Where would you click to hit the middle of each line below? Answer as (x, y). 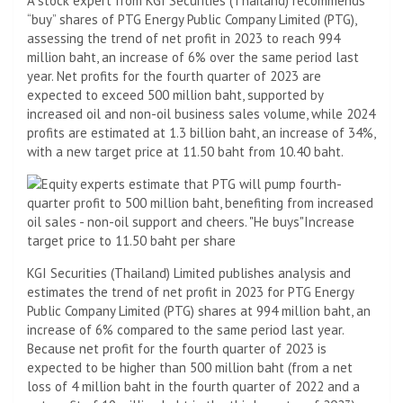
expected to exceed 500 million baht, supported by (175, 94)
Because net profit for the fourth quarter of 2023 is (177, 348)
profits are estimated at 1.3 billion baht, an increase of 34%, (201, 132)
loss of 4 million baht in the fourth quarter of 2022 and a (193, 386)
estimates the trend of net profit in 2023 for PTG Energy (190, 291)
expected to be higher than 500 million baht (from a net (190, 367)
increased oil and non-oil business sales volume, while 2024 (201, 113)
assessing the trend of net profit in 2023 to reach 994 (184, 38)
